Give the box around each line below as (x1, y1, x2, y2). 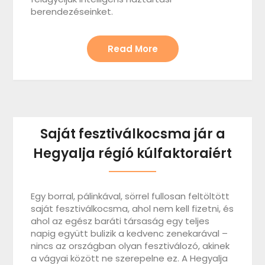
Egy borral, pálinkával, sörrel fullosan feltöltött (31, 189, 230, 202)
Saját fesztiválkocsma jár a (40, 124, 225, 143)
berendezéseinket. (31, 5, 114, 18)
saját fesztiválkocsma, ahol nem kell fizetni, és (31, 202, 234, 215)
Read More (107, 42, 158, 55)
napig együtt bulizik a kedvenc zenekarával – (31, 227, 228, 240)
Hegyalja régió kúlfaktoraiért (33, 144, 232, 163)
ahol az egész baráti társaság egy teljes (31, 214, 210, 227)
